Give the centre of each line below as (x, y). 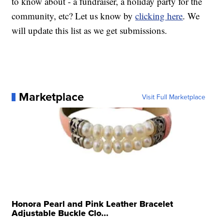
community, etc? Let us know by (74, 16)
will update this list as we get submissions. (90, 31)
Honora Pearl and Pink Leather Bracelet (93, 204)
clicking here (159, 16)
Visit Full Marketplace (173, 97)
